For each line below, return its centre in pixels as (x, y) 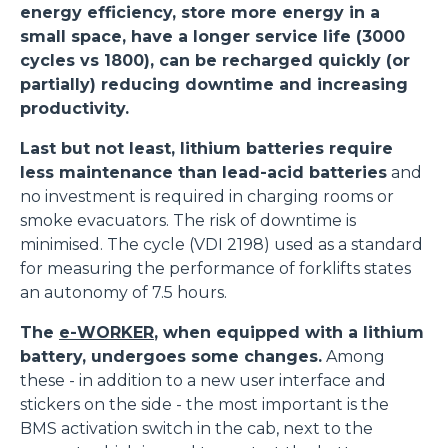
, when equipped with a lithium (289, 333)
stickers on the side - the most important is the (204, 405)
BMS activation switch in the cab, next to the (196, 429)
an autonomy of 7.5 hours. (123, 293)
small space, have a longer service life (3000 (212, 37)
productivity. (74, 109)
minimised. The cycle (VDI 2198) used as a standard (221, 245)
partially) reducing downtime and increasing (214, 85)
